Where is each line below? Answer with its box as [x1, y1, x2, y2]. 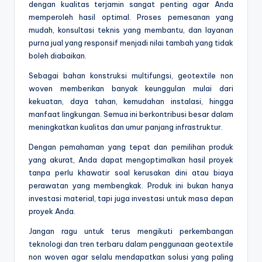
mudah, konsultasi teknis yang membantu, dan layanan [29, 25, 233, 35]
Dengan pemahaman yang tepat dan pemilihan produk [29, 142, 233, 152]
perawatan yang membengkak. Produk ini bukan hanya [29, 181, 233, 191]
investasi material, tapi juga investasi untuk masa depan [29, 194, 233, 204]
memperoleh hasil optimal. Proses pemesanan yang [29, 12, 233, 22]
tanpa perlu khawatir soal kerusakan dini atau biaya [29, 168, 233, 178]
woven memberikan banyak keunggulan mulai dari [29, 84, 233, 94]
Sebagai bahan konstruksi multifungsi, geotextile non [29, 71, 233, 81]
